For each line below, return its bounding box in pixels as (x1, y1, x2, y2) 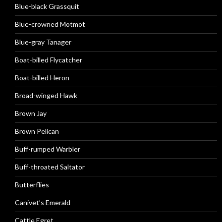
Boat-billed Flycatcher (15, 55, 82, 64)
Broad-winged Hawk (15, 91, 77, 100)
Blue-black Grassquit (15, 2, 79, 10)
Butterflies (15, 180, 49, 189)
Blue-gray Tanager (15, 38, 71, 46)
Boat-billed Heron (15, 73, 69, 82)
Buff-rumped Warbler (15, 145, 80, 153)
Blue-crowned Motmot (15, 20, 85, 28)
